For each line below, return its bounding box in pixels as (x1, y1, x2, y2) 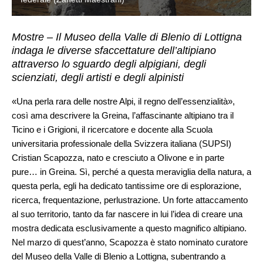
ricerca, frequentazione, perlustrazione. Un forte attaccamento (12, 194, 248, 205)
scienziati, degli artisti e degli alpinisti (12, 71, 184, 83)
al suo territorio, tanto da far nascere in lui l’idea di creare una (12, 208, 242, 219)
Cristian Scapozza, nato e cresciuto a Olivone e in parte (12, 152, 224, 163)
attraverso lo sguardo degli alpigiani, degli (12, 58, 206, 70)
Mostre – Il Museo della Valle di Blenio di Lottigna (12, 31, 242, 43)
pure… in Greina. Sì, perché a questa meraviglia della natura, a (12, 166, 251, 177)
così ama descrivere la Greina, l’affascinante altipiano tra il (12, 110, 234, 120)
